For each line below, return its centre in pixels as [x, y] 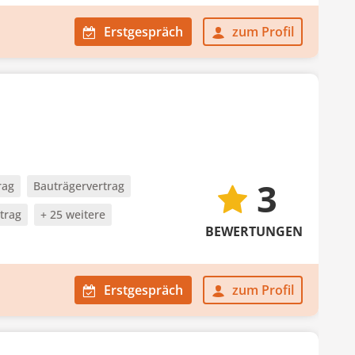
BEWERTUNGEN [254, 231]
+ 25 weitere [73, 214]
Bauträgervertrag [79, 186]
